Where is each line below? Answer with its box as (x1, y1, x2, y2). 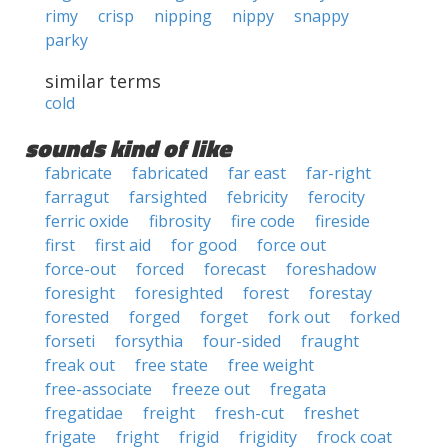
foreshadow (286, 258, 376, 280)
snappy (294, 5, 349, 27)
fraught (301, 330, 359, 352)
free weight (228, 354, 314, 376)
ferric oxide (45, 210, 129, 232)
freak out (45, 354, 115, 376)
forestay (309, 282, 372, 304)
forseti (45, 330, 95, 352)
